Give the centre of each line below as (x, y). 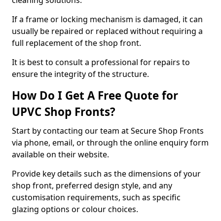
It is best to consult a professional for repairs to (101, 62)
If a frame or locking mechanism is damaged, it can (107, 19)
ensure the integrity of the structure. (80, 74)
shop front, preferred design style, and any (92, 185)
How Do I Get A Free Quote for (95, 95)
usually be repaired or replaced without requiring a (107, 31)
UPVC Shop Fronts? (64, 112)
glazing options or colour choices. (75, 209)
